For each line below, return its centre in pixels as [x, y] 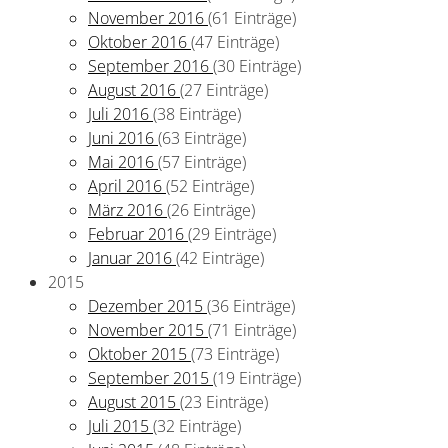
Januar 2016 [132, 258]
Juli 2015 [120, 426]
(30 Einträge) [257, 66]
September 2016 [150, 66]
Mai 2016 [123, 162]
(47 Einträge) [235, 42]
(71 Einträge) [252, 330]
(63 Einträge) [202, 138]
